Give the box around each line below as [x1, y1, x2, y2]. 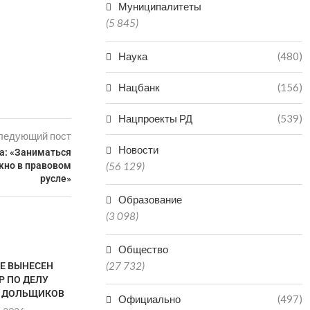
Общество [118, 243, 169, 255]
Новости [118, 143, 159, 156]
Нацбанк [118, 81, 161, 93]
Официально [118, 293, 181, 305]
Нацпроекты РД [118, 112, 193, 125]
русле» [40, 173, 72, 184]
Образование [118, 193, 183, 206]
